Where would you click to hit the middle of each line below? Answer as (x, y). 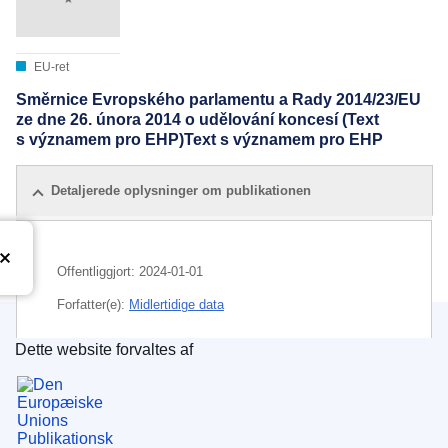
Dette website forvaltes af (104, 349)
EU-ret (50, 67)
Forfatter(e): (93, 304)
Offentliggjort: (98, 271)
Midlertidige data (176, 304)
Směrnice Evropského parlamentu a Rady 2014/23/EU (218, 100)
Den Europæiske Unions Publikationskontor (206, 372)
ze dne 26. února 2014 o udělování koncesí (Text (197, 120)
